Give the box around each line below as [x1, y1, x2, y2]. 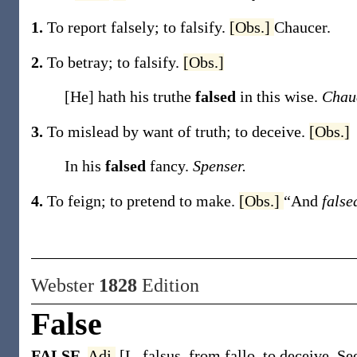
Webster [31, 275, 99, 296]
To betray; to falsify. [47, 53, 183, 71]
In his [65, 157, 105, 175]
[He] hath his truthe [65, 88, 195, 105]
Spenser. [193, 157, 246, 175]
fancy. [150, 157, 193, 175]
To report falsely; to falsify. [47, 18, 229, 36]
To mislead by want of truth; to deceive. [47, 123, 309, 140]
